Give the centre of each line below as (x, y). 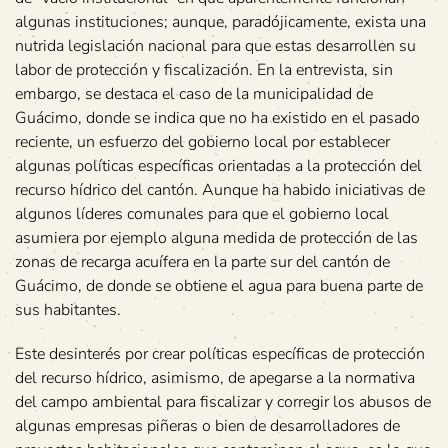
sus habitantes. (68, 310)
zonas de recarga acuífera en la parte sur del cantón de (202, 262)
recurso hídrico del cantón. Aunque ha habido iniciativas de (220, 190)
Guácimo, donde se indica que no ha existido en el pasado (217, 118)
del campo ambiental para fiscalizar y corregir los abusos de (223, 402)
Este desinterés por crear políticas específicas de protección (220, 354)
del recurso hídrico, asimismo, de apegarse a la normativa (215, 378)
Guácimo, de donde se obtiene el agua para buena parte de (219, 286)
